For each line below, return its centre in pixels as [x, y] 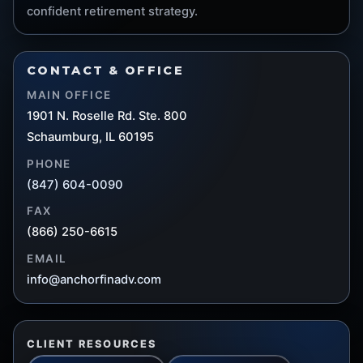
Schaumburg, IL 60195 [90, 137]
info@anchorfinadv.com [94, 279]
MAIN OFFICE [69, 95]
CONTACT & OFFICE [105, 71]
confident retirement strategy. [112, 12]
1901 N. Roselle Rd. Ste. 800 [107, 116]
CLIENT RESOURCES [92, 344]
